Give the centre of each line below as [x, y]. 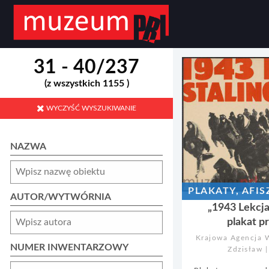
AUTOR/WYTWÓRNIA [61, 197]
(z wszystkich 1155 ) [86, 84]
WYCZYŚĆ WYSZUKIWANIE [90, 108]
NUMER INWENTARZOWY [69, 247]
